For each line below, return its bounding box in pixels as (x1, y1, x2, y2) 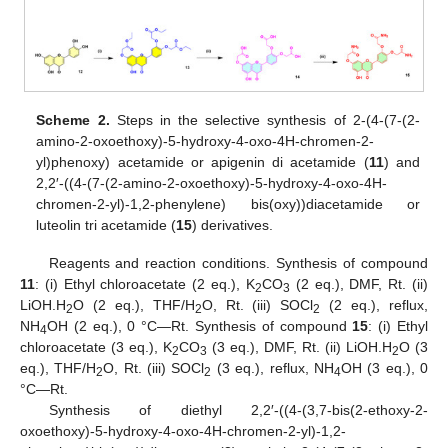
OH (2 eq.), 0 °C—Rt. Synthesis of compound (47, 317, 353, 334)
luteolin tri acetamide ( (36, 216, 177, 233)
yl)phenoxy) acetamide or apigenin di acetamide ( (36, 153, 369, 170)
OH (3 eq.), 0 (340, 359, 429, 376)
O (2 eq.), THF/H (73, 296, 195, 313)
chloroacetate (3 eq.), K (20, 338, 172, 355)
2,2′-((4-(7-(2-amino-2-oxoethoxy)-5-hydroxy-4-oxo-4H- (36, 174, 388, 191)
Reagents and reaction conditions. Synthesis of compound (48, 254, 428, 271)
